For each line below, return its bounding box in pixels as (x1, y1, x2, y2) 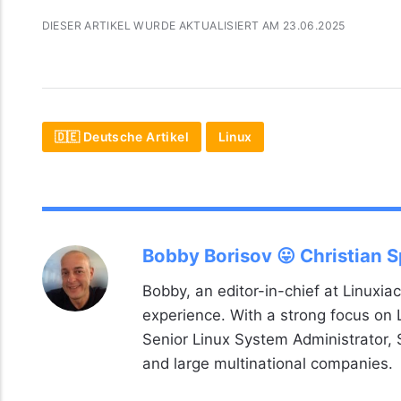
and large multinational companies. (141, 354, 393, 372)
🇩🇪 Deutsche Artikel (54, 130, 189, 145)
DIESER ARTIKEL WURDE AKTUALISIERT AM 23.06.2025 (41, 19, 346, 33)
